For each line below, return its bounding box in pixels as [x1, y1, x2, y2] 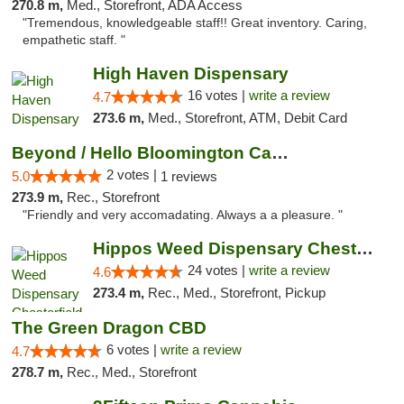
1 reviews [161, 169, 217, 184]
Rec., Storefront [67, 189, 160, 205]
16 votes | [187, 87, 249, 103]
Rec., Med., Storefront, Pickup [147, 285, 326, 300]
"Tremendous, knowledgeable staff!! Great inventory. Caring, [23, 16, 367, 30]
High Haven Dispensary [92, 64, 289, 83]
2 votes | [106, 167, 161, 182]
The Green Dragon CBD [12, 318, 207, 337]
